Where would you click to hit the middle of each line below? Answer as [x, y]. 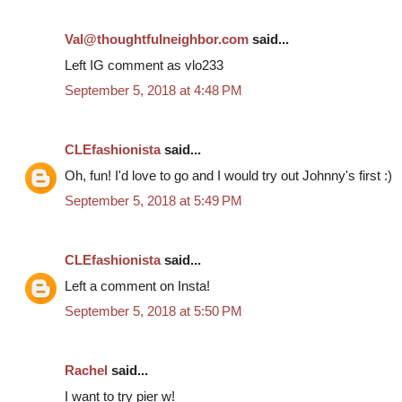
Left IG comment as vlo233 [144, 65]
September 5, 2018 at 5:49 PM [153, 201]
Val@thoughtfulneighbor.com [157, 39]
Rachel [86, 371]
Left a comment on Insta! [137, 285]
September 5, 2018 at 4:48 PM [153, 91]
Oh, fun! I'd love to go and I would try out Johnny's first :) [228, 175]
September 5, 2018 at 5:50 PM [153, 311]
